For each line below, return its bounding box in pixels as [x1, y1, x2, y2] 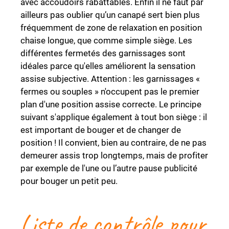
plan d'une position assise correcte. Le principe [20, 99, 201, 110]
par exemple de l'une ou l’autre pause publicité [20, 163, 197, 174]
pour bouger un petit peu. [20, 176, 118, 187]
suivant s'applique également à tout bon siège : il [20, 112, 207, 123]
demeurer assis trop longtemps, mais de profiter [20, 150, 208, 161]
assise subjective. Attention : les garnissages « [20, 74, 200, 84]
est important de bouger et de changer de [20, 125, 181, 135]
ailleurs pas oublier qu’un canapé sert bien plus [20, 10, 200, 20]
